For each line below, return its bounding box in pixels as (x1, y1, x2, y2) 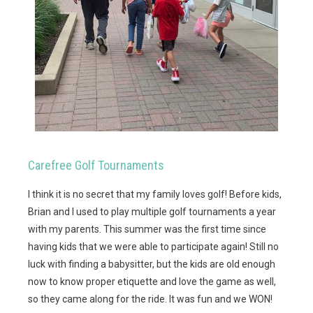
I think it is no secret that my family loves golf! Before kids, (28, 189, 282, 201)
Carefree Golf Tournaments (28, 158, 164, 173)
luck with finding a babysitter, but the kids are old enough (28, 259, 275, 270)
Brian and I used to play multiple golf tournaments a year (28, 206, 276, 218)
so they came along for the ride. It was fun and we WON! (28, 293, 275, 305)
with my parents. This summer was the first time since (28, 224, 266, 235)
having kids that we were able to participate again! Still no (28, 241, 279, 253)
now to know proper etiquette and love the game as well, (28, 276, 276, 288)
